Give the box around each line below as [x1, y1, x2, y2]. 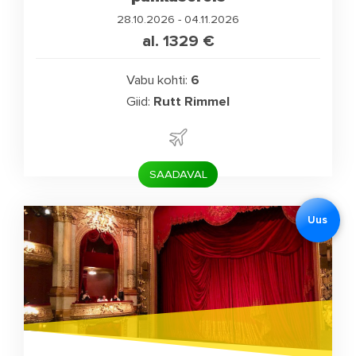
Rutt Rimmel [153, 93, 230, 110]
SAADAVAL [149, 167, 207, 182]
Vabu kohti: [126, 72, 188, 88]
